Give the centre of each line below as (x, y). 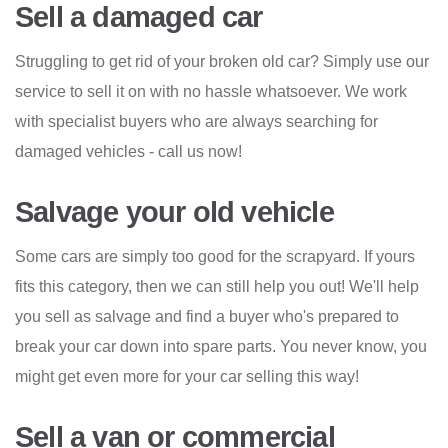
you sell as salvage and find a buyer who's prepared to (207, 317)
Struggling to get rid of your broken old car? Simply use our (222, 62)
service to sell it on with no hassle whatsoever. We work (211, 92)
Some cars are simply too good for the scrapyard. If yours (215, 257)
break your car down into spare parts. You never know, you (221, 347)
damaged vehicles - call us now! (128, 152)
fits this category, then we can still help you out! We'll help (217, 287)
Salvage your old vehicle (174, 212)
